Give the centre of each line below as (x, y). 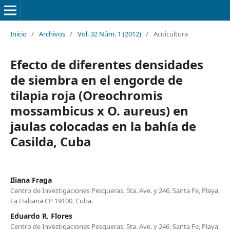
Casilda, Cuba (50, 141)
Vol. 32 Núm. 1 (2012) (109, 34)
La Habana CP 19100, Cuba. (51, 200)
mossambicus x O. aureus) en (99, 110)
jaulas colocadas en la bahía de (103, 126)
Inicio (18, 34)
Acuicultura (170, 34)
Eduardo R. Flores (41, 216)
